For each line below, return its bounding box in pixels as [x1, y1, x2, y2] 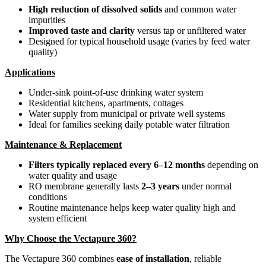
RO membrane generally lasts [28, 180, 141, 191]
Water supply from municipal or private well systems [28, 108, 225, 119]
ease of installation [116, 253, 189, 264]
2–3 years [141, 180, 179, 191]
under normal [179, 180, 232, 191]
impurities [28, 14, 65, 25]
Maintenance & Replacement [5, 139, 122, 150]
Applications [5, 66, 55, 77]
